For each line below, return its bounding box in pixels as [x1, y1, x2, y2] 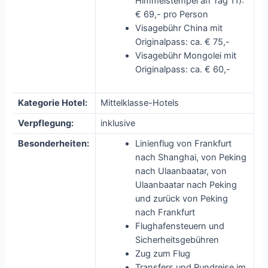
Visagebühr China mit [135, 22, 223, 33]
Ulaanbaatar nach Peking [135, 179, 237, 190]
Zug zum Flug [135, 248, 191, 259]
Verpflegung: [18, 117, 74, 129]
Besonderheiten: [18, 138, 90, 149]
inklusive [100, 117, 136, 129]
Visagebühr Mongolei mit [135, 50, 237, 61]
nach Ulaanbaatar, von [135, 165, 227, 176]
